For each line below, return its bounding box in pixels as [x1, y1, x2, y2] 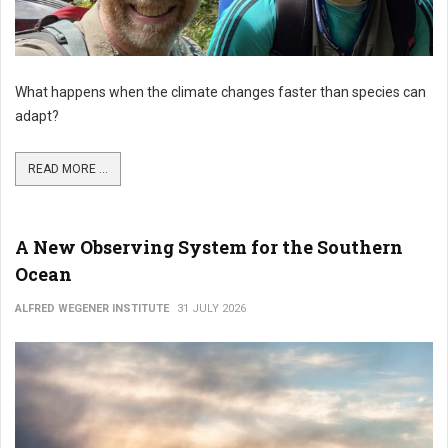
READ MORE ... [28, 162, 108, 176]
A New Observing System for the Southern [15, 235, 403, 259]
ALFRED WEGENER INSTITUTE [15, 302, 169, 315]
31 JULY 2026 [177, 302, 246, 315]
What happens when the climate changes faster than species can [15, 84, 426, 100]
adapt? [15, 108, 59, 124]
